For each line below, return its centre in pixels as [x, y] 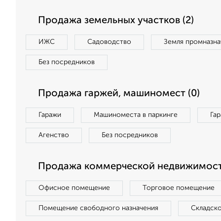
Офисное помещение [74, 188]
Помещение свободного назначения [98, 208]
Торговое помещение [179, 188]
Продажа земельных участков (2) [116, 21]
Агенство [54, 135]
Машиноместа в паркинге [136, 115]
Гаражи [50, 115]
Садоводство [109, 42]
